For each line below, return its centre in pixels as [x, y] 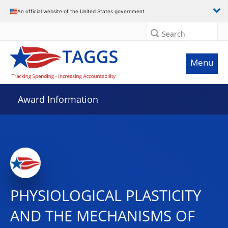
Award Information [58, 99]
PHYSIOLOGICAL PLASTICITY [106, 195]
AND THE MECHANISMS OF [103, 216]
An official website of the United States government [81, 11]
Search [174, 34]
